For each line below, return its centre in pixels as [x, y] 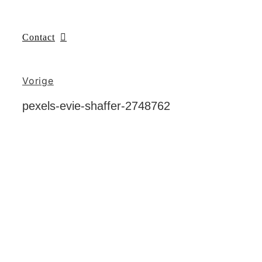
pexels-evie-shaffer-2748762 [96, 106]
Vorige [38, 81]
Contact [39, 37]
